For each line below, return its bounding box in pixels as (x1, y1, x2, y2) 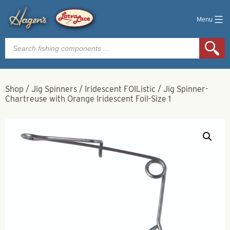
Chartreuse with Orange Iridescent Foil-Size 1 (5, 94, 171, 104)
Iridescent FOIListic (85, 84, 156, 94)
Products (5, 36, 38, 46)
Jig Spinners (31, 84, 77, 94)
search (5, 45, 30, 54)
